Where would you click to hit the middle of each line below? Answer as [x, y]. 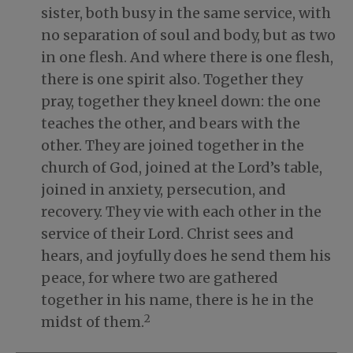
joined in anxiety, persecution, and [163, 190]
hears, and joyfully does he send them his [186, 256]
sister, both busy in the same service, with [186, 13]
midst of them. [93, 322]
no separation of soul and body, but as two [188, 35]
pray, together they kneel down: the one [181, 102]
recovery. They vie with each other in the [181, 212]
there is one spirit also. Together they [172, 80]
